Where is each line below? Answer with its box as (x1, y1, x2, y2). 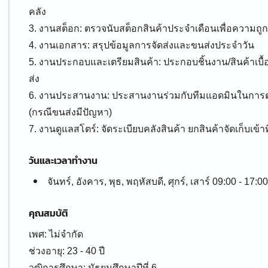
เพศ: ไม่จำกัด (29, 229, 83, 239)
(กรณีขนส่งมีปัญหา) (29, 107, 112, 117)
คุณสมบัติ (29, 206, 68, 220)
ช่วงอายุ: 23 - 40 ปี (29, 246, 105, 256)
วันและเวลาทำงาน (29, 153, 98, 167)
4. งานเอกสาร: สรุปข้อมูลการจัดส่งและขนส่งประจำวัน (29, 40, 254, 50)
